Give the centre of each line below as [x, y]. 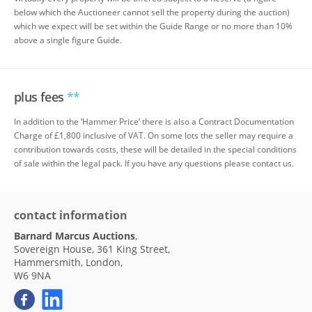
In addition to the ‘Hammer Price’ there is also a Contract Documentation [154, 122]
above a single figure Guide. [68, 40]
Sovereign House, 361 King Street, [92, 249]
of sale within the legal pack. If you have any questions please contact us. [154, 164]
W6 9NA [32, 276]
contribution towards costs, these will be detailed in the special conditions [155, 150]
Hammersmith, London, [68, 263]
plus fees [40, 97]
